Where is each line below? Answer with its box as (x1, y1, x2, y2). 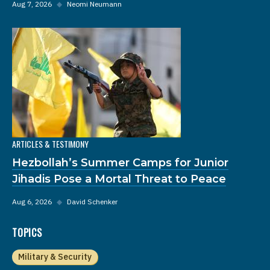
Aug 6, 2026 (12, 196, 52, 206)
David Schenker (67, 196, 118, 206)
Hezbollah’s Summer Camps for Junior (12, 155, 228, 169)
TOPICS (12, 225, 42, 240)
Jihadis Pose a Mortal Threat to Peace (12, 172, 226, 186)
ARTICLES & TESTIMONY (12, 137, 89, 150)
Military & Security (18, 251, 92, 262)
